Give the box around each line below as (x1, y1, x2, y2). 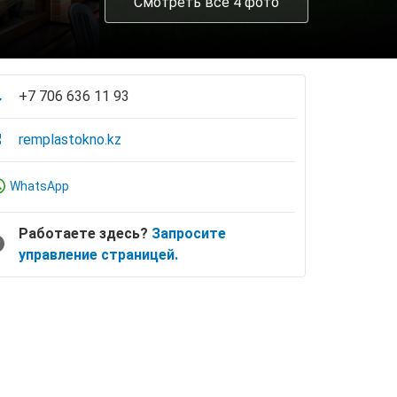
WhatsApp (10, 179, 69, 193)
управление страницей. (19, 246, 178, 263)
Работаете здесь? (19, 225, 152, 242)
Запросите (152, 225, 226, 242)
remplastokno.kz (19, 131, 121, 148)
